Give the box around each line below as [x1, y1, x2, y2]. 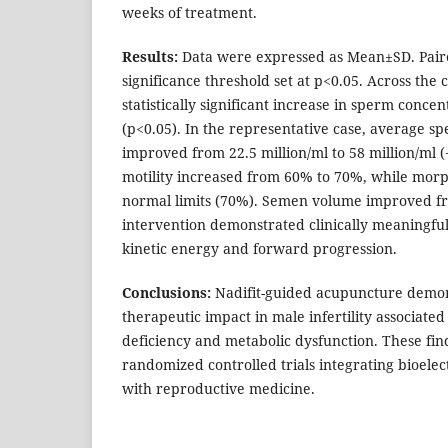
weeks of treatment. [122, 3, 257, 23]
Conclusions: [122, 283, 211, 303]
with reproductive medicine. [122, 379, 315, 399]
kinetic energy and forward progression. [122, 239, 397, 259]
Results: [122, 47, 178, 67]
